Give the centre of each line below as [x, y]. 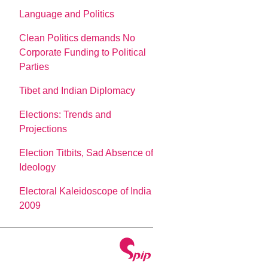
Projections [43, 129]
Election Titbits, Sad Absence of [86, 153]
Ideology [38, 167]
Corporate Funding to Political [83, 52]
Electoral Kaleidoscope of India [86, 191]
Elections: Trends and [66, 114]
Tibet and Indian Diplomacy [77, 90]
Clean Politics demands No [77, 38]
